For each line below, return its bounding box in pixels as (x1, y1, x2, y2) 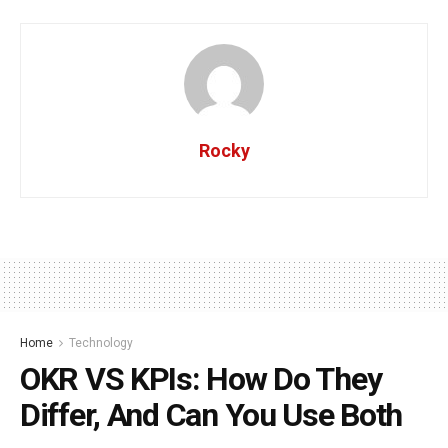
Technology (69, 336, 133, 351)
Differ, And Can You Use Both (20, 396, 403, 435)
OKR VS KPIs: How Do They (20, 360, 382, 399)
